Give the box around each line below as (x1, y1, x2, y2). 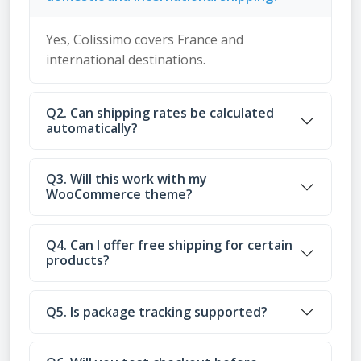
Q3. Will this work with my (46, 170, 207, 188)
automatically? (46, 119, 138, 137)
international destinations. (46, 51, 205, 68)
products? (46, 251, 110, 269)
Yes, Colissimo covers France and (46, 31, 243, 48)
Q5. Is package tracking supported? (46, 302, 268, 321)
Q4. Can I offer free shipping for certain (46, 236, 293, 254)
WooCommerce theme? (46, 185, 193, 203)
